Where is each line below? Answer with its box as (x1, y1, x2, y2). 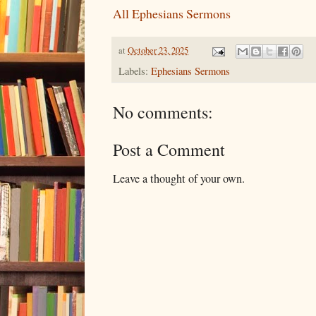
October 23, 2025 (128, 44, 188, 57)
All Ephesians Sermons (113, 5, 231, 23)
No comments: (113, 101, 213, 124)
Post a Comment (113, 138, 225, 162)
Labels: (119, 64, 151, 78)
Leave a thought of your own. (113, 171, 245, 187)
